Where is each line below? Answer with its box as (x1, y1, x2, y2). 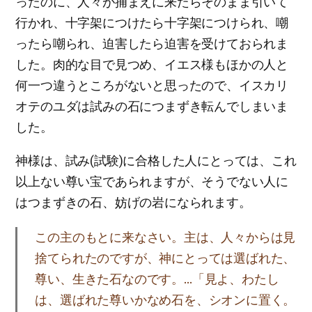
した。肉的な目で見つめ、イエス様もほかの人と (15, 57, 288, 72)
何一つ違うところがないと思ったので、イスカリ (15, 78, 288, 93)
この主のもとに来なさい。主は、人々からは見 (35, 230, 296, 244)
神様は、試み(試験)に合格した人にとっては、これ (15, 153, 297, 168)
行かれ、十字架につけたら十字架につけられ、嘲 (15, 15, 288, 30)
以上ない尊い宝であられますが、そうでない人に (15, 174, 288, 189)
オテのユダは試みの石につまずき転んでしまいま (15, 99, 288, 114)
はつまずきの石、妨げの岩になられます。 (15, 195, 251, 210)
